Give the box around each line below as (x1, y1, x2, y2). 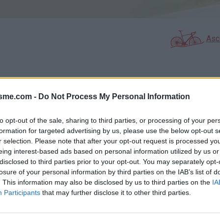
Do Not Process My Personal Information (38, 92, 190, 101)
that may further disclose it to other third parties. (40, 188, 191, 196)
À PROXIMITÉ (126, 86, 178, 96)
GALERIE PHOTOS (22, 86, 92, 96)
